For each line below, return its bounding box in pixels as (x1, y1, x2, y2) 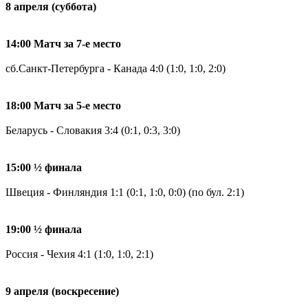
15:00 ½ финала (5, 161, 82, 173)
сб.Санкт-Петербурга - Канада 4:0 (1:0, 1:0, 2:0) (5, 62, 225, 74)
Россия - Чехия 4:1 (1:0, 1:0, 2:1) (5, 247, 153, 260)
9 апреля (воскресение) (5, 285, 119, 297)
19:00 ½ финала (5, 223, 82, 235)
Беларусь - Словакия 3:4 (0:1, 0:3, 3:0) (5, 124, 180, 136)
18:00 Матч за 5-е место (5, 99, 121, 111)
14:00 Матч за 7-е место (5, 37, 121, 49)
